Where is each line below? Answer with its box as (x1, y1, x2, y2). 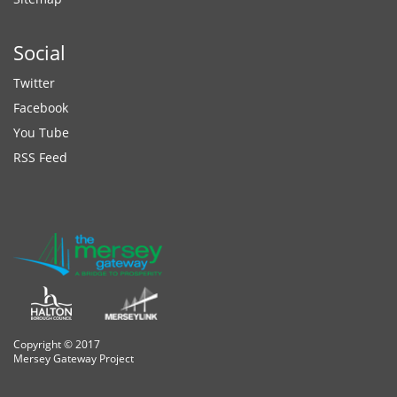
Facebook (13, 99, 68, 117)
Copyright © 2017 (13, 337, 100, 353)
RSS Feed (13, 149, 67, 167)
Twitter (13, 74, 55, 92)
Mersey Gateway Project (13, 351, 134, 367)
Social (13, 39, 66, 66)
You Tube (13, 124, 69, 142)
